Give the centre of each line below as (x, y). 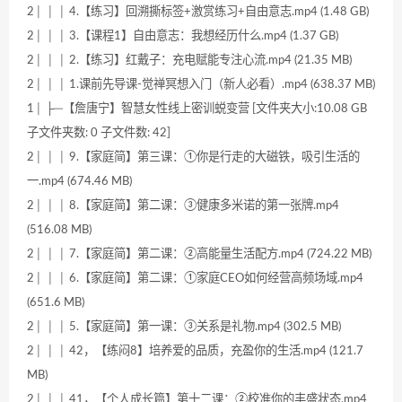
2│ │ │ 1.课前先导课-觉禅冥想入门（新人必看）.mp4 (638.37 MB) (201, 85)
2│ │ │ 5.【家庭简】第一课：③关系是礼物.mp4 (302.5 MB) (184, 327)
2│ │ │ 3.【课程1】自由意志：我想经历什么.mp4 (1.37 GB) (183, 36)
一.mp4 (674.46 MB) (79, 182)
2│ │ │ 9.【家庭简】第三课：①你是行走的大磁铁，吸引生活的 (193, 157)
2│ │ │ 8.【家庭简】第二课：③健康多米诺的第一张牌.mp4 (183, 206)
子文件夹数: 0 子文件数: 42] (99, 133)
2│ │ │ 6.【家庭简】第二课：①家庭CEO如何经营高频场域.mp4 (195, 279)
